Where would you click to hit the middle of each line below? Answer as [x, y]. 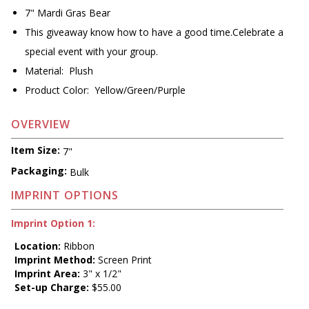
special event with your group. [91, 52]
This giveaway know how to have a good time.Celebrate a [154, 32]
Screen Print [123, 259]
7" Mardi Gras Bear [68, 13]
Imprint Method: [55, 259]
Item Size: [36, 150]
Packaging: [39, 170]
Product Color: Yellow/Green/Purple [105, 90]
